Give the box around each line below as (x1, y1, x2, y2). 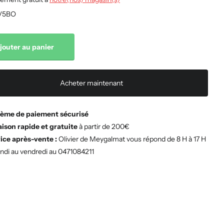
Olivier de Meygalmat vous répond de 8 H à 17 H (57, 134, 206, 144)
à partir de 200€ (79, 122, 129, 131)
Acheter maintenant (59, 78, 123, 88)
